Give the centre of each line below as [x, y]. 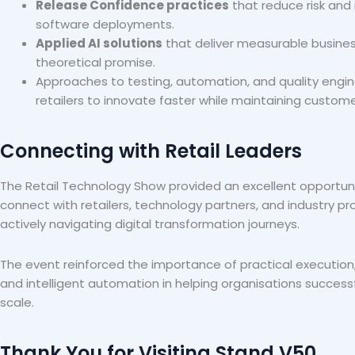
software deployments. [105, 25]
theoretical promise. [95, 63]
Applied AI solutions [99, 44]
